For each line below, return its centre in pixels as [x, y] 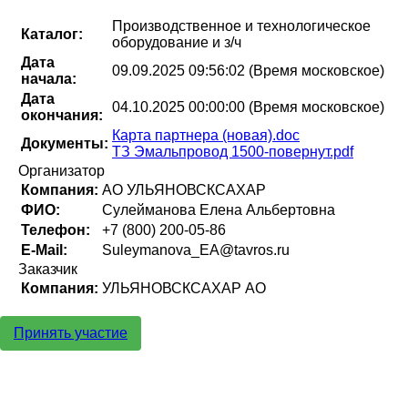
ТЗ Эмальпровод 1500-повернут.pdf [233, 151]
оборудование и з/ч [177, 42]
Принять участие [71, 332]
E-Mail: [44, 250]
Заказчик [48, 269]
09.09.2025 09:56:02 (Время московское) [248, 70]
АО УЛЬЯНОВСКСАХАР [184, 189]
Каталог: [52, 34]
